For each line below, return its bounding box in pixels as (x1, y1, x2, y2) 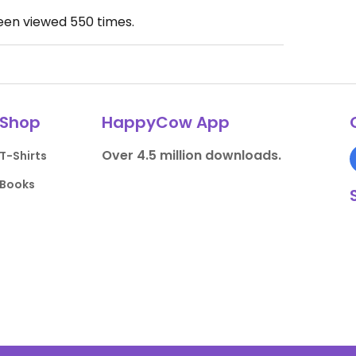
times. (93, 13, 134, 31)
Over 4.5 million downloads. (101, 146, 281, 164)
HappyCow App (101, 111, 230, 133)
